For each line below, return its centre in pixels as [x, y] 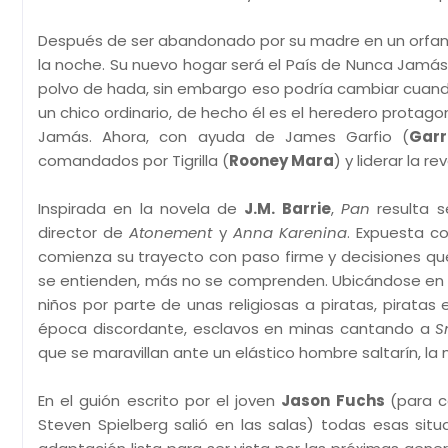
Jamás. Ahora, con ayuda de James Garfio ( [224, 136]
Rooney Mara [281, 160]
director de [84, 232]
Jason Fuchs [335, 400]
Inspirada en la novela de [141, 208]
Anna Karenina [289, 232]
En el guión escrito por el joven [160, 400]
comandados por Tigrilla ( [133, 160]
